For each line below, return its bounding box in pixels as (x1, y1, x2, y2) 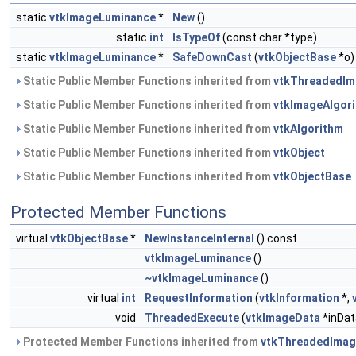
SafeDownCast (172, 51, 252, 64)
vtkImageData (246, 311, 320, 324)
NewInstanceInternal (145, 232, 254, 245)
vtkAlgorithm (273, 122, 343, 135)
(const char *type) (220, 31, 317, 44)
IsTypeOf (172, 31, 220, 44)
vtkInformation (259, 292, 339, 304)
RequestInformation (145, 292, 253, 304)
